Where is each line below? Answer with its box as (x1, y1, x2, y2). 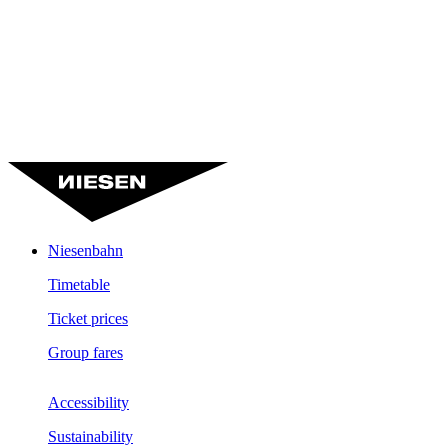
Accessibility (48, 394, 129, 411)
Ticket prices (48, 310, 128, 327)
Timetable (48, 276, 110, 293)
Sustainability (48, 428, 133, 445)
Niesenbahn (48, 242, 123, 259)
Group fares (48, 344, 123, 361)
